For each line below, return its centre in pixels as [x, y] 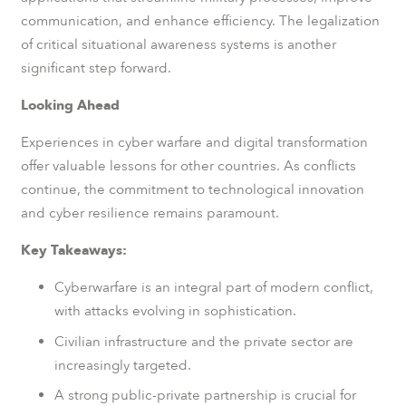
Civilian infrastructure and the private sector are [204, 341]
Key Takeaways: [73, 250]
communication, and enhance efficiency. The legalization [200, 21]
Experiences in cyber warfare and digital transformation [194, 142]
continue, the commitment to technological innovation [192, 189]
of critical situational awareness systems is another [178, 44]
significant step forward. [96, 68]
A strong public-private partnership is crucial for [205, 395]
